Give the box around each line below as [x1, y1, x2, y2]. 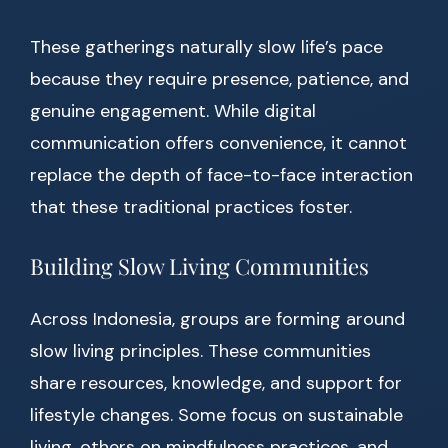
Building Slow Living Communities [30, 251, 369, 282]
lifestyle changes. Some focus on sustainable [30, 403, 403, 428]
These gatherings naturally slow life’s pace [30, 35, 383, 60]
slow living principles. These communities [30, 339, 371, 364]
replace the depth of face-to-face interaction [30, 163, 413, 188]
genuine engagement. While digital [30, 99, 316, 124]
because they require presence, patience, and [30, 67, 409, 92]
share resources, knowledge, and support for [30, 371, 402, 396]
